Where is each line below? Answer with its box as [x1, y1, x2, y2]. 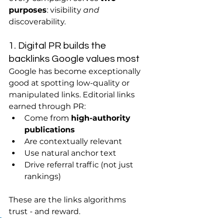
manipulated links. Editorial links [9, 90, 137, 99]
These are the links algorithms [9, 195, 128, 204]
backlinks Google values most [9, 54, 140, 64]
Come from [24, 113, 71, 123]
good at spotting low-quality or [9, 78, 131, 88]
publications [24, 125, 75, 134]
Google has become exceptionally [9, 67, 143, 76]
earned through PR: [9, 102, 86, 111]
